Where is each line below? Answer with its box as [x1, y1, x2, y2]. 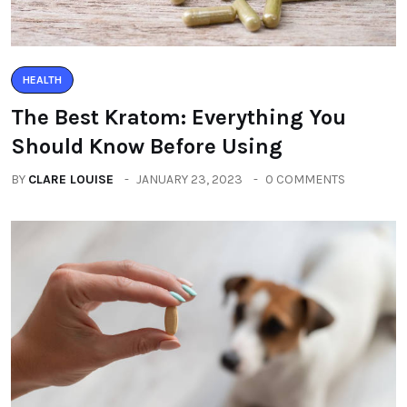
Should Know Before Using [11, 134, 283, 159]
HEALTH [23, 74, 62, 86]
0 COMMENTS [265, 172, 345, 187]
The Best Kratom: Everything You [11, 104, 346, 130]
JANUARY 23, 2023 [136, 172, 243, 187]
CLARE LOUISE [28, 172, 114, 187]
